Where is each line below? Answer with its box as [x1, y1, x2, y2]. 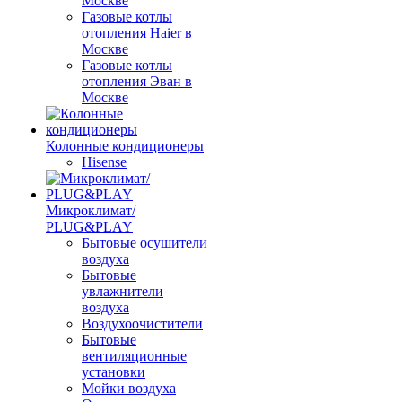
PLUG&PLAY [46, 219, 133, 234]
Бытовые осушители [82, 235, 207, 250]
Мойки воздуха [82, 380, 176, 396]
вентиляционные [82, 348, 187, 363]
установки [82, 364, 145, 380]
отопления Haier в [82, 25, 192, 40]
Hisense [82, 154, 127, 170]
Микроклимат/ [46, 203, 135, 218]
